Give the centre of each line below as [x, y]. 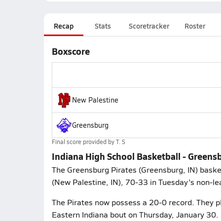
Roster [195, 26]
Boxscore [71, 51]
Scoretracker [149, 26]
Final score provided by [84, 142]
